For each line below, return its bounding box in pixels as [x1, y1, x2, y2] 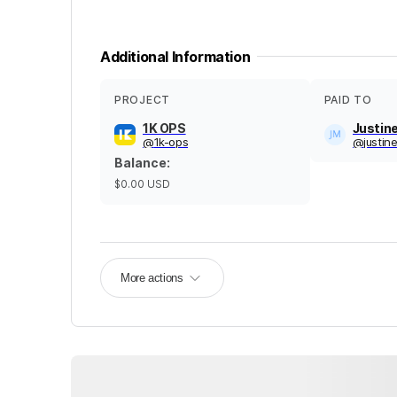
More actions [121, 270, 183, 284]
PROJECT [114, 92, 171, 106]
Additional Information [100, 47, 251, 66]
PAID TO [323, 92, 372, 106]
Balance [114, 154, 167, 170]
